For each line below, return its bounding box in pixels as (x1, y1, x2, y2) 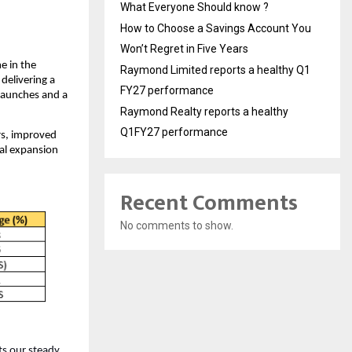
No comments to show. (120, 218, 233, 232)
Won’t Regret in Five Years (120, 42, 248, 55)
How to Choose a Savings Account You (120, 21, 311, 35)
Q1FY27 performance (120, 125, 228, 138)
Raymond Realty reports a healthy (120, 104, 288, 118)
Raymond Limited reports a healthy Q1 (120, 63, 310, 76)
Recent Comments (120, 184, 298, 222)
